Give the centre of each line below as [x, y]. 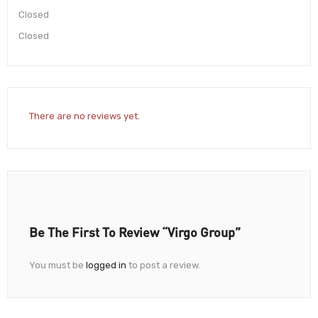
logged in [106, 265]
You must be [57, 265]
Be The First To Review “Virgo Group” [135, 232]
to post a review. [163, 265]
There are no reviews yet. [84, 116]
